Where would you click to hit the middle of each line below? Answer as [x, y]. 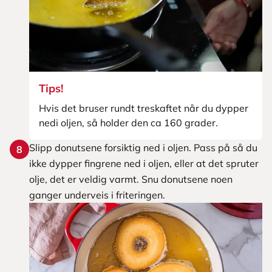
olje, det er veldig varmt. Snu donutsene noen [131, 179]
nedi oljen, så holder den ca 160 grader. [128, 123]
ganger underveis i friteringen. [97, 195]
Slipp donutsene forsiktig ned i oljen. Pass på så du [143, 148]
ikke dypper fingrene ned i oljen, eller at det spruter [144, 163]
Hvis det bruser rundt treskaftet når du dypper [144, 108]
